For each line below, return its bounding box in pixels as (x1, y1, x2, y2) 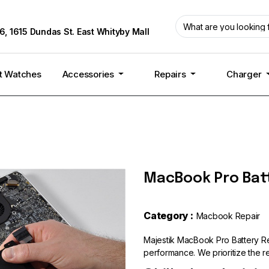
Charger (226, 68, 264, 80)
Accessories (62, 68, 116, 80)
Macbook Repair (196, 211, 260, 221)
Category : (144, 210, 193, 222)
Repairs (154, 68, 189, 80)
